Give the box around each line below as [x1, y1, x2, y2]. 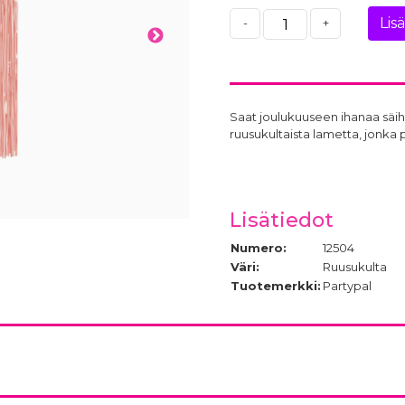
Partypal [323, 278, 372, 293]
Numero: [231, 240, 287, 255]
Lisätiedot [230, 206, 334, 232]
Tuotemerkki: [231, 278, 321, 293]
